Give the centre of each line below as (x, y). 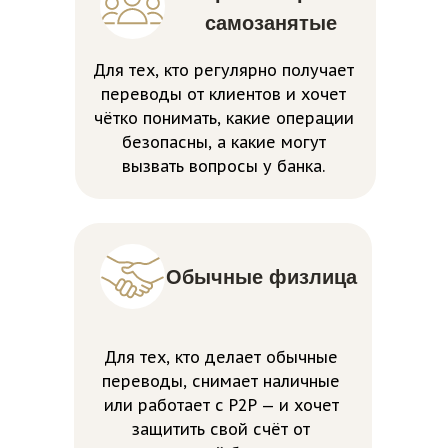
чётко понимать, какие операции (223, 118)
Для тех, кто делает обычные (221, 357)
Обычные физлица (261, 277)
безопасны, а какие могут (223, 142)
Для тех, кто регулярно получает (223, 70)
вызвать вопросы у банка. (223, 166)
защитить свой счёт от (221, 429)
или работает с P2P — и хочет (221, 405)
